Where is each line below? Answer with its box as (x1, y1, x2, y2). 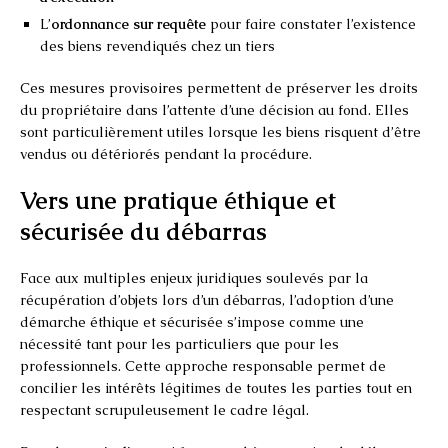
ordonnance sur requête (51, 14, 206, 33)
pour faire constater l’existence (206, 14, 416, 33)
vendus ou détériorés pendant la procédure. (20, 144, 312, 163)
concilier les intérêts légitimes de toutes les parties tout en (20, 378, 412, 397)
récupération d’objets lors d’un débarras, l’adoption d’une (20, 290, 394, 309)
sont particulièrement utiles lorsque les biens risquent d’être (20, 122, 421, 141)
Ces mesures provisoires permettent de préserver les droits (20, 78, 418, 97)
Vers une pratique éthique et (20, 184, 336, 216)
